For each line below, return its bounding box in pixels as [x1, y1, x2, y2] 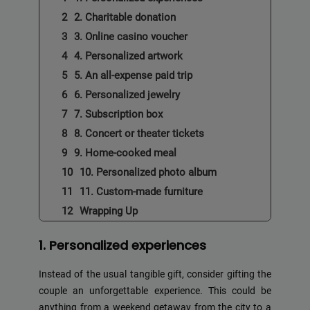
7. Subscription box [74, 108, 163, 121]
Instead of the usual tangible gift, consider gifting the [39, 268, 271, 281]
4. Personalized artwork [74, 50, 183, 63]
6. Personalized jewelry [74, 89, 180, 102]
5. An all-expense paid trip [74, 69, 192, 82]
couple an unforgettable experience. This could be [39, 285, 271, 298]
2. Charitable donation [74, 11, 176, 24]
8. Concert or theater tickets [74, 127, 204, 140]
